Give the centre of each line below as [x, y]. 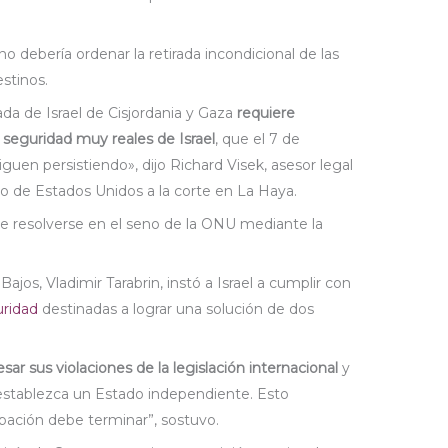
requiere [266, 113]
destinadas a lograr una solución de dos [176, 309]
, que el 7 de [258, 139]
